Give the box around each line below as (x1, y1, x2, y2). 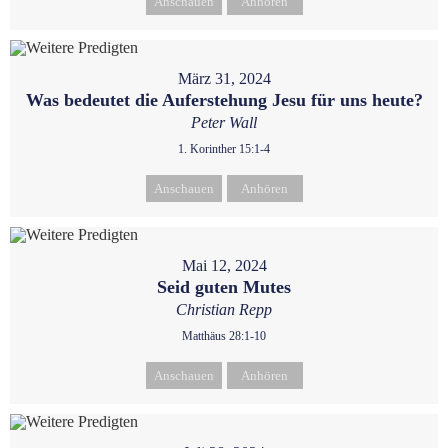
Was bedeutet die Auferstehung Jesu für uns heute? (25, 89, 423, 110)
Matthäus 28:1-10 (182, 328, 266, 343)
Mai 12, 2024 (181, 256, 267, 274)
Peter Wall (191, 113, 257, 131)
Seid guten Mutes (157, 276, 291, 297)
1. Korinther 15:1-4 (178, 141, 270, 156)
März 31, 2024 (177, 69, 271, 87)
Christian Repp (176, 300, 272, 318)
